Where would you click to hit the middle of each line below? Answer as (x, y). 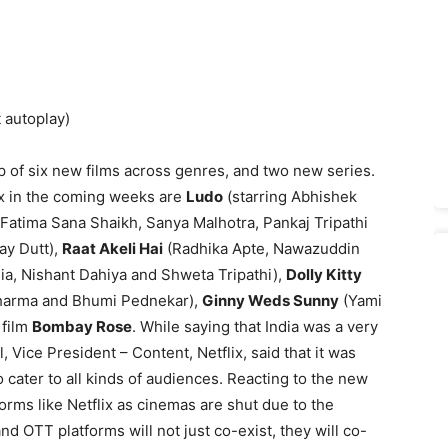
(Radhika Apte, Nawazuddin (261, 248)
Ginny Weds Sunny (270, 300)
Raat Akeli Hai (112, 248)
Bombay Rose (82, 326)
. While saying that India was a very (255, 326)
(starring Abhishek (290, 196)
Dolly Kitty (324, 274)
